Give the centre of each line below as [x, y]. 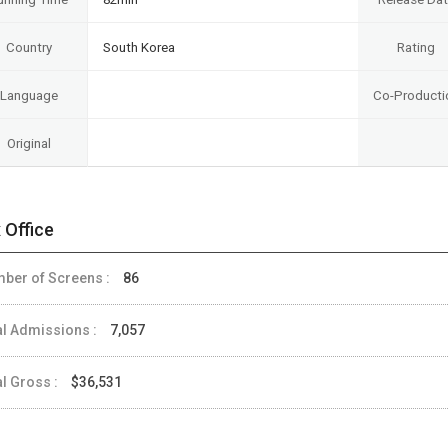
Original [28, 143]
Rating [416, 47]
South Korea [139, 47]
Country [28, 47]
